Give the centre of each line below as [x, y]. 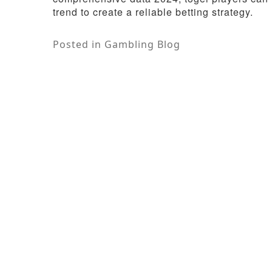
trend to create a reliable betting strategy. [153, 12]
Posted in [79, 45]
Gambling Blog [142, 45]
